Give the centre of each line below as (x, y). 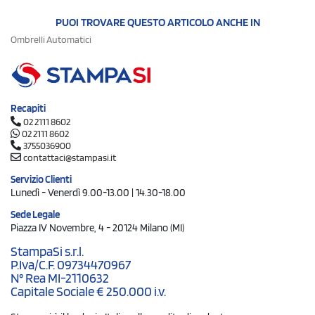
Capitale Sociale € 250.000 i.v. (88, 291)
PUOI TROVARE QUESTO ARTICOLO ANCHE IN (157, 22)
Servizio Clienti (41, 179)
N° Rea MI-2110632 (60, 278)
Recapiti (28, 108)
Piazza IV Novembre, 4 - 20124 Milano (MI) (97, 228)
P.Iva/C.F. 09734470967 (71, 265)
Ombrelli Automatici (51, 39)
